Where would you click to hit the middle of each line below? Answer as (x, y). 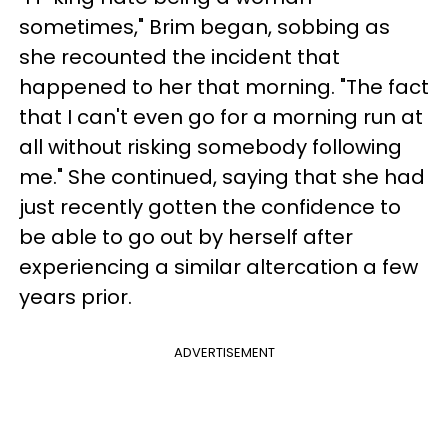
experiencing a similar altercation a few (218, 266)
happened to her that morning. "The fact (224, 86)
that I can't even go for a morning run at (221, 116)
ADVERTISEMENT (224, 352)
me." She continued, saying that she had (222, 176)
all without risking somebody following (210, 146)
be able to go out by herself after (186, 236)
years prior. (75, 296)
